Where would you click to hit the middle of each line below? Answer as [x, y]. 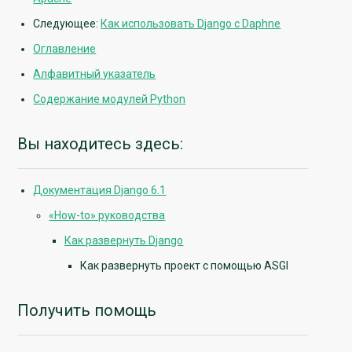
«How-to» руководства [107, 216]
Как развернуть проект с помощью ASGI [185, 266]
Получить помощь [87, 311]
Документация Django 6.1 [100, 191]
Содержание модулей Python [110, 99]
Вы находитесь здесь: [101, 143]
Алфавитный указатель [95, 73]
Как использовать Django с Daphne [191, 23]
